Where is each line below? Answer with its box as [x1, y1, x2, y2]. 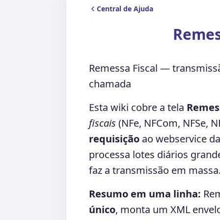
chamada [89, 77, 131, 90]
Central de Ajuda [97, 4, 153, 13]
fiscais [89, 116, 116, 130]
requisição [89, 132, 139, 145]
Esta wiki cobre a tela [89, 101, 187, 114]
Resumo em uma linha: [89, 187, 201, 200]
